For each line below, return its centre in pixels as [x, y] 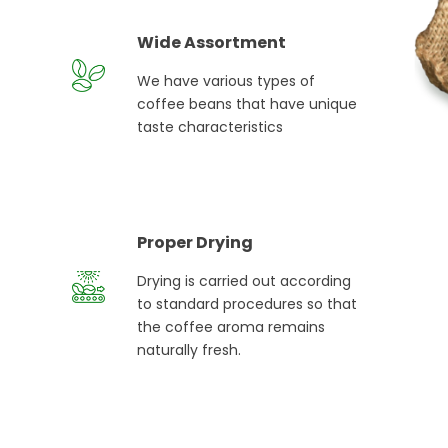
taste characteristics [210, 127]
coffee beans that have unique [247, 104]
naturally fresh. [189, 350]
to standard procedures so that [247, 304]
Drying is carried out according [244, 281]
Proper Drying [195, 243]
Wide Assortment [212, 43]
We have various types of [226, 81]
